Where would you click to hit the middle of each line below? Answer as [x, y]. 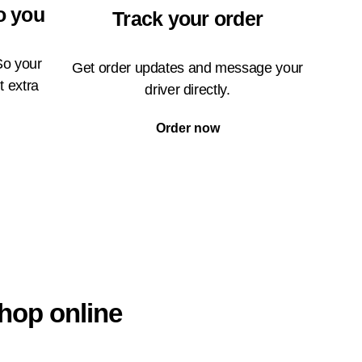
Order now [187, 128]
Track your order [187, 19]
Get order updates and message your [187, 68]
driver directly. [187, 90]
